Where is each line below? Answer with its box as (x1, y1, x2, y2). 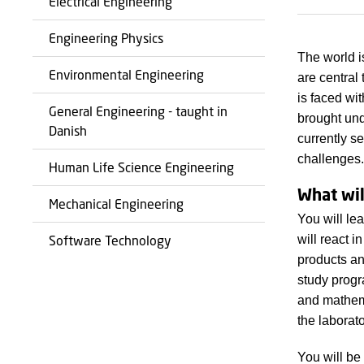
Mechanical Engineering (49, 196, 184, 211)
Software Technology (49, 232, 171, 248)
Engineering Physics (49, 30, 163, 45)
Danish (49, 123, 87, 138)
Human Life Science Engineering (49, 159, 234, 175)
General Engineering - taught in (49, 103, 227, 119)
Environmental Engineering (49, 67, 204, 82)
